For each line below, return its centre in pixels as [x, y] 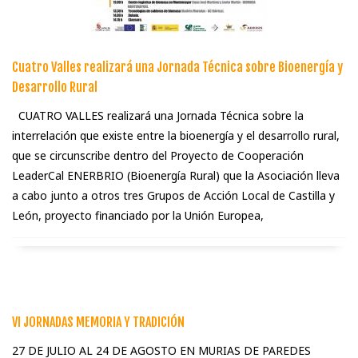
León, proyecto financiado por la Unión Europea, [138, 216]
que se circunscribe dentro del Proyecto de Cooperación [158, 156]
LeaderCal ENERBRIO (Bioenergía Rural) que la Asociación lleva [176, 176]
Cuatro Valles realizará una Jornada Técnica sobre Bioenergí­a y [177, 68]
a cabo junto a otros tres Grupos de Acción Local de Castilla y [173, 196]
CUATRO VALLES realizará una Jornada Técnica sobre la [158, 116]
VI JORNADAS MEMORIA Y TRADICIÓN [98, 322]
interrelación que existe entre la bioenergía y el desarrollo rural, [176, 136]
